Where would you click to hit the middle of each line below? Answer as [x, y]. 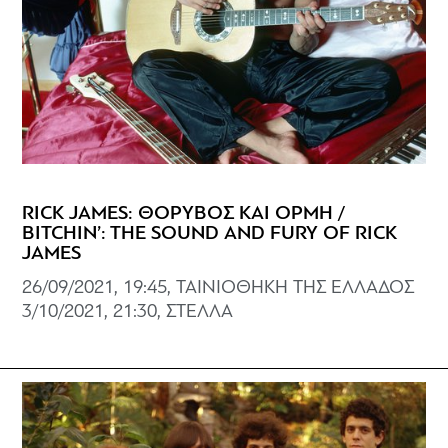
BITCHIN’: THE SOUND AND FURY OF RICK [210, 233]
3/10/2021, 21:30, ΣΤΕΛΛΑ [128, 312]
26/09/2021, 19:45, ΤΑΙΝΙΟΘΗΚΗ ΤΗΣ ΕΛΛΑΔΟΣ [218, 288]
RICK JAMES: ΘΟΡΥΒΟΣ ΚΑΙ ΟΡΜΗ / [184, 213]
